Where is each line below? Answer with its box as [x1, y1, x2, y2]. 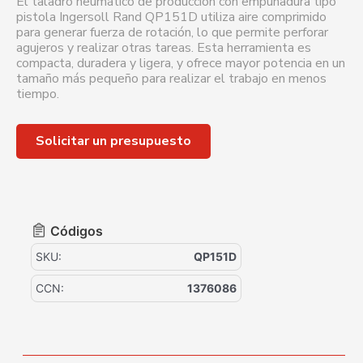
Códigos [50, 222, 103, 239]
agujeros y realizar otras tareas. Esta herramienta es [16, 39, 311, 58]
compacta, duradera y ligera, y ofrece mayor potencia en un [16, 54, 345, 73]
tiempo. [16, 85, 59, 104]
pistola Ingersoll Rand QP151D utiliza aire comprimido [16, 8, 327, 27]
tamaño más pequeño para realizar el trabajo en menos [16, 70, 327, 88]
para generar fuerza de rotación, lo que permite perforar [16, 23, 328, 42]
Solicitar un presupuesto [36, 131, 191, 150]
